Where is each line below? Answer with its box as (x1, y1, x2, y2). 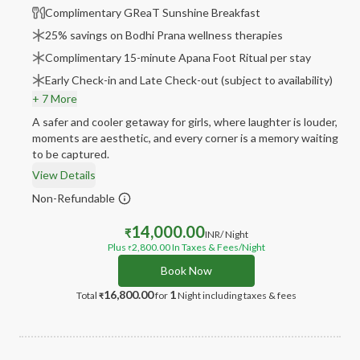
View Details (32, 168, 96, 182)
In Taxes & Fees (170, 241, 239, 253)
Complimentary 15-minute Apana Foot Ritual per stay (45, 51, 311, 64)
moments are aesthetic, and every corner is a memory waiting (32, 131, 338, 145)
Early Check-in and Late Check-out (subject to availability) (45, 73, 333, 87)
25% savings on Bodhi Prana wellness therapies (45, 28, 283, 42)
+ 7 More (32, 92, 77, 105)
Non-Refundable (32, 191, 115, 205)
